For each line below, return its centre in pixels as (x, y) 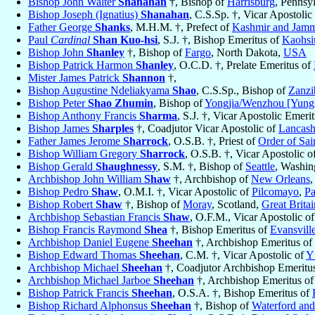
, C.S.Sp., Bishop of (242, 91)
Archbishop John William (86, 179)
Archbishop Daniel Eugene (90, 243)
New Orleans (281, 179)
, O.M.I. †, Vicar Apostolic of (185, 192)
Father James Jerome (76, 141)
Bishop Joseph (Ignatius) (84, 15)
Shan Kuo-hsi (125, 40)
